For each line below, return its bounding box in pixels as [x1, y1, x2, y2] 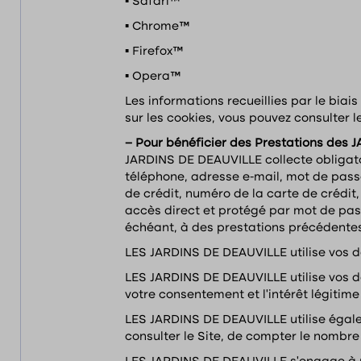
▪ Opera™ [125, 71, 180, 82]
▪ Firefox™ [125, 46, 183, 57]
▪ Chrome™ [125, 21, 189, 32]
